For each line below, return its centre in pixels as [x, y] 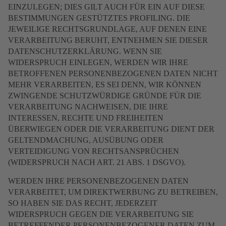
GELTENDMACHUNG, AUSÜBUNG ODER [86, 140]
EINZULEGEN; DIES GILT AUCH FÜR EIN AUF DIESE [106, 7]
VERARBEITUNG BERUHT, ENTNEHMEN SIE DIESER [108, 40]
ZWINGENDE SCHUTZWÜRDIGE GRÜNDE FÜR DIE [105, 96]
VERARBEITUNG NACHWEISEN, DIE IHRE [88, 107]
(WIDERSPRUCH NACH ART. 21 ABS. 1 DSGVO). [97, 162]
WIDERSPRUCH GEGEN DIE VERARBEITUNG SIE [101, 214]
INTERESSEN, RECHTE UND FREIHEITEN [86, 118]
